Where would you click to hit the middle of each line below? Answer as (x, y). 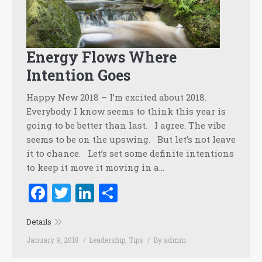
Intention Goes (78, 75)
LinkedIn (134, 193)
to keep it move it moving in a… (95, 168)
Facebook (89, 193)
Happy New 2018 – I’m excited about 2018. (116, 97)
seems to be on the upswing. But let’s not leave (131, 139)
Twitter (104, 193)
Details (39, 222)
